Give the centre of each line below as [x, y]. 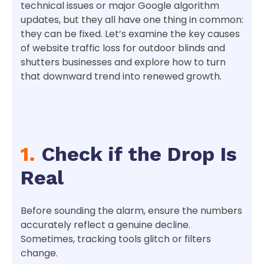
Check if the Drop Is [136, 154]
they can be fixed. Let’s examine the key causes [130, 34]
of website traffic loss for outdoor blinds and [123, 48]
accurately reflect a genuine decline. [105, 225]
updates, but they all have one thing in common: [132, 20]
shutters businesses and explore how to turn [123, 62]
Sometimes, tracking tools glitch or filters [116, 239]
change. [39, 253]
